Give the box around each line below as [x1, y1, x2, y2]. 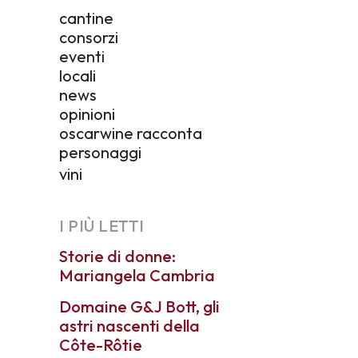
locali [59, 65, 96, 86]
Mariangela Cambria [59, 265, 215, 285]
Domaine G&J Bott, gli [59, 296, 220, 316]
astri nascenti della [59, 315, 200, 336]
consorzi [59, 26, 118, 47]
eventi [59, 46, 105, 66]
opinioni [59, 103, 115, 124]
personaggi [59, 141, 141, 162]
